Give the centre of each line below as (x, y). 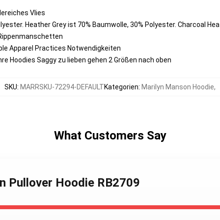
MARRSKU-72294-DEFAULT (62, 87)
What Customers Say (110, 136)
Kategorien (121, 87)
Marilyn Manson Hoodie (178, 87)
